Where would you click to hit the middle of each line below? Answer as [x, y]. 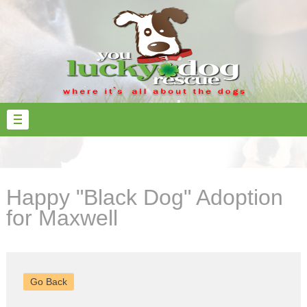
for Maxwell [62, 218]
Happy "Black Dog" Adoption [144, 197]
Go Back [48, 282]
